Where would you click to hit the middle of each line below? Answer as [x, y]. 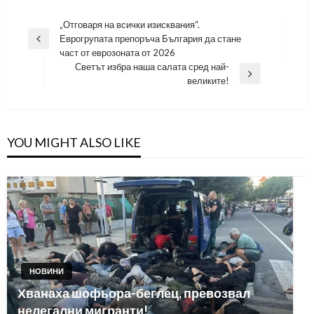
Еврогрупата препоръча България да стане [150, 39]
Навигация [62, 27]
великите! [208, 81]
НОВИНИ [47, 271]
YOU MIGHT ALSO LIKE [74, 143]
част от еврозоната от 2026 [117, 53]
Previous [45, 45]
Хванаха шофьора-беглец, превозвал [134, 293]
